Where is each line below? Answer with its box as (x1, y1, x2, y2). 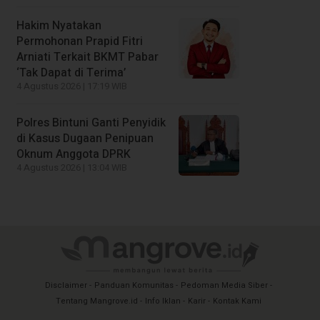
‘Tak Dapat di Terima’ (16, 64, 126, 81)
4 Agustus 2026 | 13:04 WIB (16, 161, 127, 174)
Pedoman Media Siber (181, 279, 268, 291)
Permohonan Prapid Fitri (16, 32, 143, 50)
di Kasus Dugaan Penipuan (16, 129, 154, 147)
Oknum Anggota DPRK (16, 145, 131, 163)
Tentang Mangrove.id (56, 294, 138, 307)
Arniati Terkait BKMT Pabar (16, 48, 159, 66)
